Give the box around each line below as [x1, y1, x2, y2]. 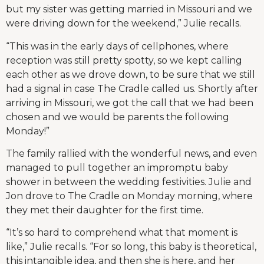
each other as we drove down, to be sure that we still [6, 68, 255, 80]
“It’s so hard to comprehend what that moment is [6, 227, 237, 239]
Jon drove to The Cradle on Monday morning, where [6, 190, 253, 202]
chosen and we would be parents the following [6, 111, 229, 123]
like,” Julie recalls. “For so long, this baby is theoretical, [6, 241, 256, 253]
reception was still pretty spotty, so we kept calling [6, 54, 242, 66]
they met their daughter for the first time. [6, 204, 203, 216]
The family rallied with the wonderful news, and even [6, 148, 257, 160]
